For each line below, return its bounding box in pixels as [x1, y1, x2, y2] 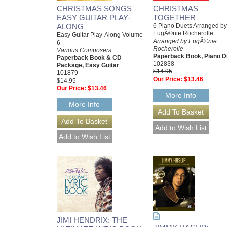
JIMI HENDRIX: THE [57, 216, 127, 225]
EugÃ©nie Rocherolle [153, 30, 213, 37]
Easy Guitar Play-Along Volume [57, 31, 143, 39]
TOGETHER [153, 13, 196, 22]
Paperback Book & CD [57, 54, 122, 62]
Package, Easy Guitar [57, 62, 119, 69]
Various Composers [57, 47, 111, 54]
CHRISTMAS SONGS [57, 4, 132, 13]
